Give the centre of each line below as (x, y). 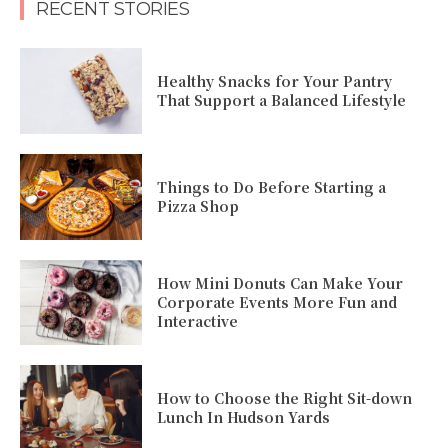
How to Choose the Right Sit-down (285, 398)
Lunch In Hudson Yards (244, 417)
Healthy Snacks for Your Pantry (275, 81)
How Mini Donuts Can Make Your (280, 283)
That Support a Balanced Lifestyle (282, 100)
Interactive (198, 321)
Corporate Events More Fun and (277, 302)
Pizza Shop (198, 205)
